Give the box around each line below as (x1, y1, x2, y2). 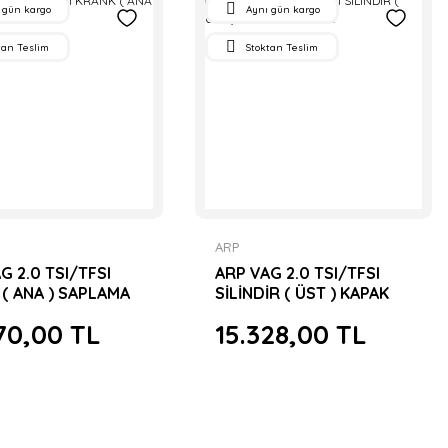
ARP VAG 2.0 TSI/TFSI (215, 262, 381, 283)
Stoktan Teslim (246, 40, 319, 54)
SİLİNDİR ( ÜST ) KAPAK (215, 282, 390, 303)
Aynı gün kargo (246, 2, 321, 16)
